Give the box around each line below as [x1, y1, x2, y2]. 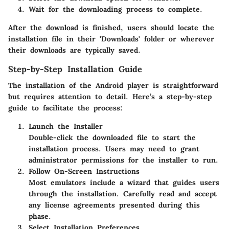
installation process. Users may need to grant [29, 144, 199, 153]
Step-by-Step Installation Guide [8, 63, 142, 74]
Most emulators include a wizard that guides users [29, 177, 219, 187]
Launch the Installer [29, 121, 103, 131]
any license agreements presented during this [29, 200, 200, 210]
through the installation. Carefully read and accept [29, 189, 217, 198]
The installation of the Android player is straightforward [8, 80, 218, 90]
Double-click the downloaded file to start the [29, 132, 196, 142]
